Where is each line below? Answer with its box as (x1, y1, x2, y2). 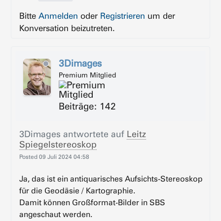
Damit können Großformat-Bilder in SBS (19, 197, 166, 207)
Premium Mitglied (59, 71, 116, 79)
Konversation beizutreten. (19, 22, 115, 33)
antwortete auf (61, 128, 127, 139)
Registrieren (100, 10, 146, 21)
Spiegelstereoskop (19, 139, 97, 149)
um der (145, 10, 176, 21)
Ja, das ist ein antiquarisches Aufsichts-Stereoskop (19, 174, 203, 184)
